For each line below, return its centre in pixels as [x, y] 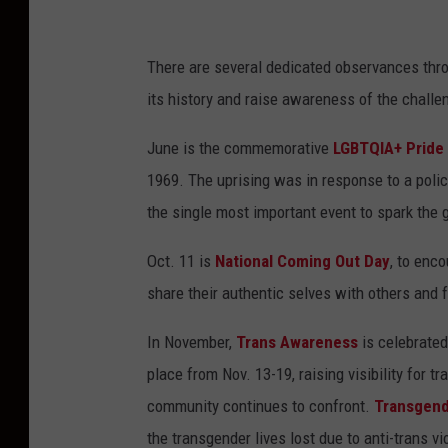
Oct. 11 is [181, 261]
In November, [191, 342]
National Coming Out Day [302, 261]
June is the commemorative [240, 148]
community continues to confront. [260, 406]
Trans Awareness [297, 342]
